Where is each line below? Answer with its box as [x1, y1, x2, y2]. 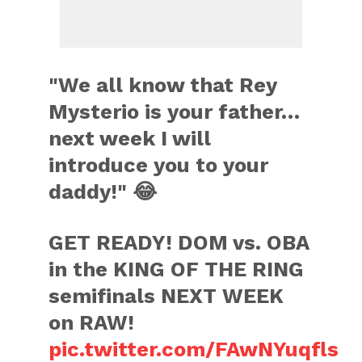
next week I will [48, 126, 212, 150]
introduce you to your [48, 153, 269, 177]
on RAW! [48, 310, 135, 335]
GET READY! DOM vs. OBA [48, 230, 309, 255]
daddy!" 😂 [48, 179, 158, 204]
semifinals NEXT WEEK [48, 284, 284, 308]
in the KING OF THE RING [48, 257, 305, 281]
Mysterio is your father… [48, 99, 301, 124]
